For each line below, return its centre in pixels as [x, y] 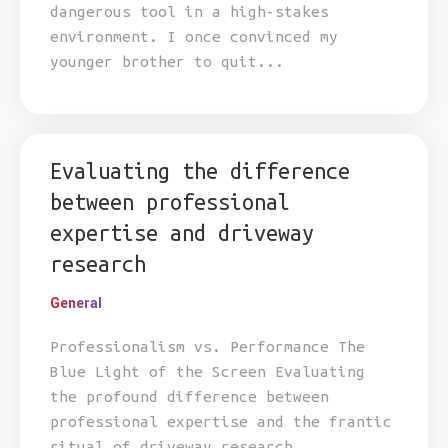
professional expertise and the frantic [221, 421]
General [76, 303]
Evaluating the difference [200, 171]
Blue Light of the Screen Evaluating [207, 371]
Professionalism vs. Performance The [207, 346]
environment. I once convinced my [194, 36]
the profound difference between [189, 396]
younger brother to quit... [167, 61]
